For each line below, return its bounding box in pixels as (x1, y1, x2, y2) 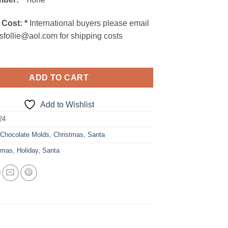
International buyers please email (27, 19, 150, 28)
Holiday (17, 146, 39, 154)
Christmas (53, 130, 84, 138)
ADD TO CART (29, 73, 89, 82)
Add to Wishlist (40, 100, 95, 109)
